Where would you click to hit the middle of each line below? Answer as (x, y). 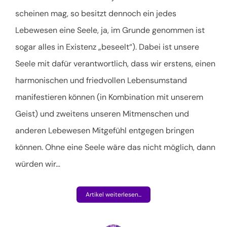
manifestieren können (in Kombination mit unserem (109, 97)
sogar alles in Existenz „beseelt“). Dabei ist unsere (107, 47)
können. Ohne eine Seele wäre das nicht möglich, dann (115, 147)
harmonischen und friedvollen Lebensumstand (101, 80)
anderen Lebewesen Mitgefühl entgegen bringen (105, 130)
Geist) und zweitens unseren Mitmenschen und (102, 113)
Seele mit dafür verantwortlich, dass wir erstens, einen (115, 63)
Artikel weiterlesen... (113, 194)
